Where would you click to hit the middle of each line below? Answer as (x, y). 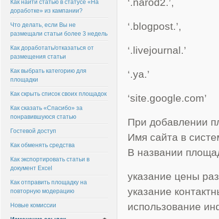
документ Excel (31, 168)
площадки (24, 80)
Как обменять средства (43, 145)
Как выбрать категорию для (48, 71)
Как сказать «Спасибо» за (46, 108)
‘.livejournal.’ (157, 50)
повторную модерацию (42, 191)
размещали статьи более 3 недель (59, 34)
